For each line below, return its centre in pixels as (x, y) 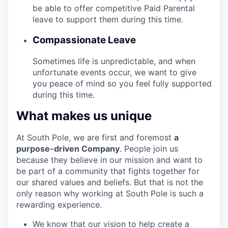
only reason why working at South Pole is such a (110, 193)
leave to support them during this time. (108, 20)
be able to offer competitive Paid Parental (114, 8)
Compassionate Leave (84, 40)
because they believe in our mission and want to (109, 160)
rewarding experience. (59, 204)
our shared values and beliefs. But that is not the (110, 182)
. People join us (149, 148)
